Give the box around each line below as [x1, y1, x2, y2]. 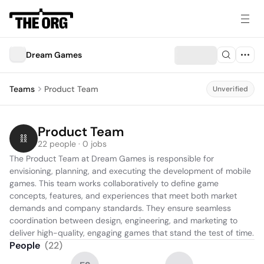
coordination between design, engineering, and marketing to [9, 215, 237, 226]
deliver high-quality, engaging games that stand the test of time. [9, 227, 254, 238]
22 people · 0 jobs [38, 138, 107, 149]
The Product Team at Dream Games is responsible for [9, 153, 214, 164]
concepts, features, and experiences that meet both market [9, 190, 237, 201]
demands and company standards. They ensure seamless [9, 203, 231, 213]
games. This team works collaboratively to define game [9, 178, 219, 189]
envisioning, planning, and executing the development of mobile [9, 166, 251, 176]
